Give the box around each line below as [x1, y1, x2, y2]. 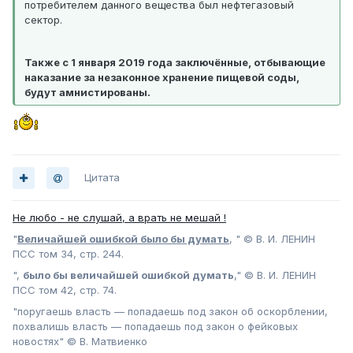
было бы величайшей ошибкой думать [23, 269, 234, 282]
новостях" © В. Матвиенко [13, 335, 147, 348]
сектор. [24, 13, 62, 27]
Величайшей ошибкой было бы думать [17, 232, 229, 246]
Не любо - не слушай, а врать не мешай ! [13, 211, 226, 225]
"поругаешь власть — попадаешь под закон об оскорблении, [13, 305, 328, 318]
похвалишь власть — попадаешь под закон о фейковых [13, 320, 298, 333]
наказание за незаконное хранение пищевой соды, [24, 71, 299, 84]
